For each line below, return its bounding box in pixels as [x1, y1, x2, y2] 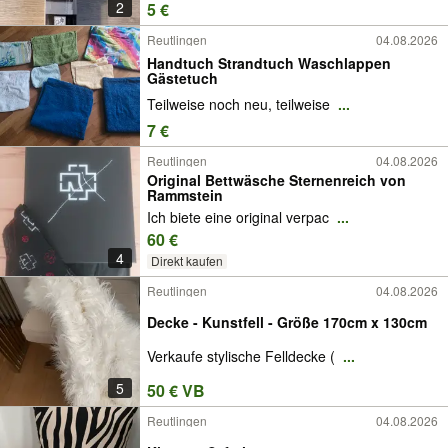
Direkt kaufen [150, 252, 223, 270]
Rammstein [147, 185, 223, 205]
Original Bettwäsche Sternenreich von [147, 170, 406, 190]
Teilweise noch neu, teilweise [147, 94, 334, 115]
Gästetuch [147, 67, 218, 88]
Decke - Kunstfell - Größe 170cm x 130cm [147, 311, 427, 332]
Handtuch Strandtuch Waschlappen [147, 52, 391, 73]
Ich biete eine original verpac [147, 207, 333, 228]
